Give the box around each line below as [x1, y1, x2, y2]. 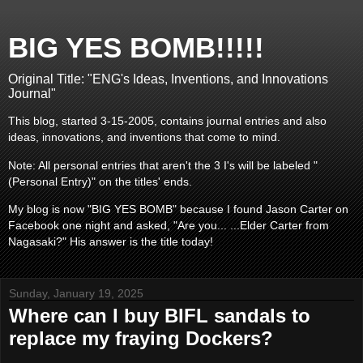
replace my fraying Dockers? [9, 327, 273, 349]
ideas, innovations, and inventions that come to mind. [8, 130, 280, 144]
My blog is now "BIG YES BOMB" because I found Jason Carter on [8, 203, 348, 216]
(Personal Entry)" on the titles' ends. [8, 174, 192, 188]
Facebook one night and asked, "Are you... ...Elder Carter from [8, 219, 329, 233]
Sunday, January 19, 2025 [9, 286, 143, 300]
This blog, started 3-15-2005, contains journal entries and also [8, 114, 327, 128]
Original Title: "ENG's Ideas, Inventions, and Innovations [8, 72, 328, 86]
